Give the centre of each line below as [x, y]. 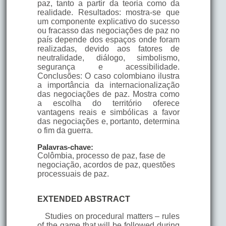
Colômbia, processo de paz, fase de [101, 155]
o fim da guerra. [65, 130]
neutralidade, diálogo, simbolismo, [108, 58]
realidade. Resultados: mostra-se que [108, 12]
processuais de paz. [73, 174]
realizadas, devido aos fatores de [108, 48]
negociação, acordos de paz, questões [106, 164]
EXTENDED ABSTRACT [83, 199]
